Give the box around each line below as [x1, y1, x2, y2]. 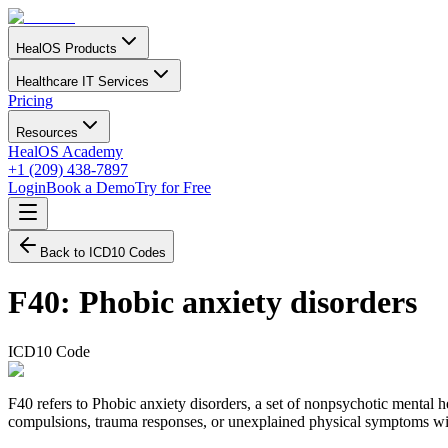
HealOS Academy [8, 143, 123, 160]
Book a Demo [46, 179, 135, 196]
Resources [16, 125, 78, 140]
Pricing [8, 92, 53, 109]
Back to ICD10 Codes [40, 245, 166, 260]
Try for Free [135, 179, 211, 196]
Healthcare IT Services [16, 74, 149, 89]
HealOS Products [16, 41, 117, 56]
